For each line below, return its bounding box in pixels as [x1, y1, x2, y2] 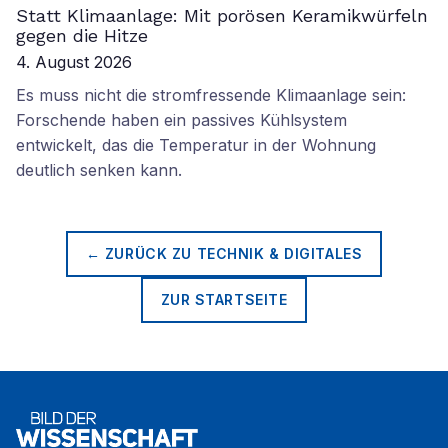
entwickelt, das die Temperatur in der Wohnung [16, 135, 376, 155]
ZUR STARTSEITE [160, 291, 288, 308]
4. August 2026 [16, 52, 132, 72]
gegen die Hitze [16, 25, 148, 46]
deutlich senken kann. [16, 160, 182, 180]
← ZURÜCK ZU [85, 245, 197, 262]
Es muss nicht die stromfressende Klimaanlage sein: [16, 85, 406, 105]
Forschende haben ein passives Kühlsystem [16, 110, 347, 130]
